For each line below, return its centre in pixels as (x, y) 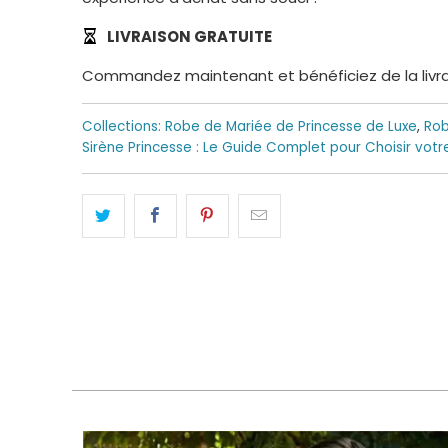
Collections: (121, 126)
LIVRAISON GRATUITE (188, 36)
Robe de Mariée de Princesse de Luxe (291, 126)
